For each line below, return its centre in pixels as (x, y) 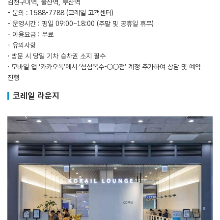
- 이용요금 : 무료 (30, 34)
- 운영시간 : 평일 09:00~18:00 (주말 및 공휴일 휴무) (81, 23)
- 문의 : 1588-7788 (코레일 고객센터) (60, 13)
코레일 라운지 (36, 96)
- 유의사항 (22, 45)
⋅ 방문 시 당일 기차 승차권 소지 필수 (56, 56)
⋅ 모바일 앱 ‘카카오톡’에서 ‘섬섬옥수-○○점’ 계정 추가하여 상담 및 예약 (104, 67)
